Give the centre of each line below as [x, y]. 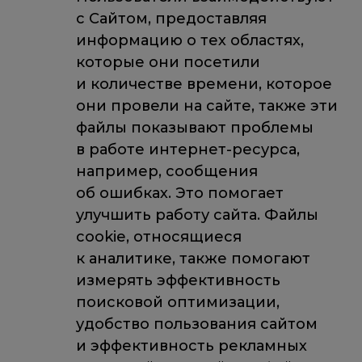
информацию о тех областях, [189, 40]
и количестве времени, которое [204, 84]
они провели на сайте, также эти [206, 105]
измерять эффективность [178, 280]
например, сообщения [166, 171]
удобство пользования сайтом [196, 324]
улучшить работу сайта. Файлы [197, 215]
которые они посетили [168, 62]
